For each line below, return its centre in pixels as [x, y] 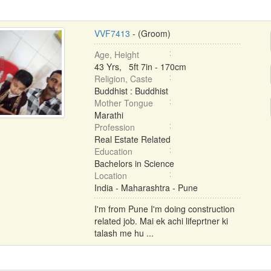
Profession [114, 127]
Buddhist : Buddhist [131, 91]
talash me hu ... [124, 233]
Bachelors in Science [134, 163]
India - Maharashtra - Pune [146, 188]
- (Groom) [150, 33]
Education [113, 151]
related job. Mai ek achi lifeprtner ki [161, 221]
